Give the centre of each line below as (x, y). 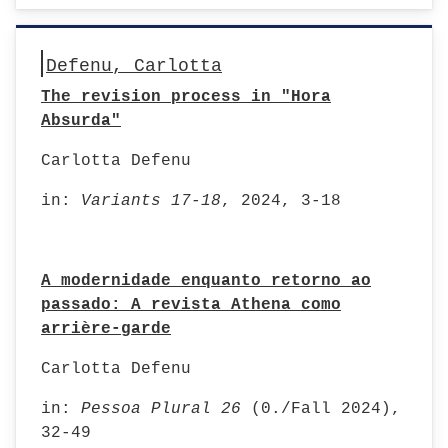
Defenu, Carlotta (134, 66)
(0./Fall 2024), (326, 409)
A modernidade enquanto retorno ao (206, 281)
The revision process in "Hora (186, 97)
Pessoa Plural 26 (166, 409)
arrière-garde (106, 329)
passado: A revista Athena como (191, 305)
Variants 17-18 (151, 201)
